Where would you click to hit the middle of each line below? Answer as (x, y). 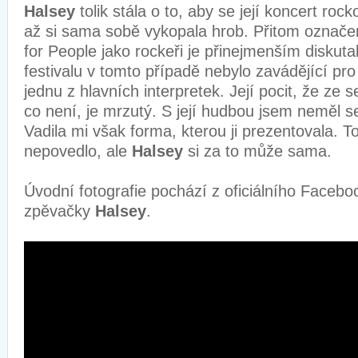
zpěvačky (60, 211)
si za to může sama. (260, 151)
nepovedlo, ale (78, 151)
